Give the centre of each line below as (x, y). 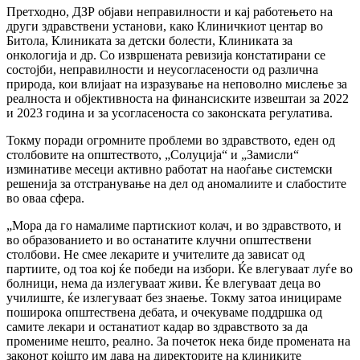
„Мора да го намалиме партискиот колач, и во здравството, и (174, 226)
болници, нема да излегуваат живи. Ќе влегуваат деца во (164, 284)
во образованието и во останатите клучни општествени (159, 240)
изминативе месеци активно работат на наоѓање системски (170, 170)
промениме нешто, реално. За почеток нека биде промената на (178, 342)
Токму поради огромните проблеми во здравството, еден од (171, 141)
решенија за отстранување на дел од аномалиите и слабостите (176, 184)
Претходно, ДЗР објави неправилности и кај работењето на (170, 12)
